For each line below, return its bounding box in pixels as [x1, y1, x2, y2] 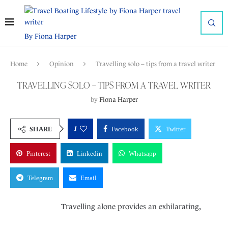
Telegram [27, 174, 53, 182]
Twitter [166, 125, 185, 133]
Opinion [49, 60, 74, 68]
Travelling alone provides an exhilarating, [61, 202, 201, 211]
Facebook [111, 125, 138, 133]
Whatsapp [129, 150, 156, 157]
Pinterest [26, 150, 50, 157]
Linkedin [77, 150, 102, 157]
